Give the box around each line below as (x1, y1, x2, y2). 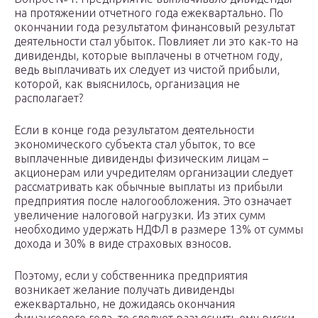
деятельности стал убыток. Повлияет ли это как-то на (14, 35, 298, 48)
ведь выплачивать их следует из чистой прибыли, (14, 63, 280, 77)
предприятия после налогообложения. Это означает (14, 194, 292, 208)
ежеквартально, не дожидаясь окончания (14, 297, 235, 311)
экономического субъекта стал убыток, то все (14, 138, 256, 151)
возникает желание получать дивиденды (14, 283, 234, 297)
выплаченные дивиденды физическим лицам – (14, 152, 268, 165)
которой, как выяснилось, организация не (14, 77, 240, 91)
